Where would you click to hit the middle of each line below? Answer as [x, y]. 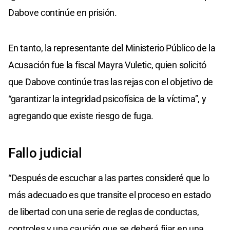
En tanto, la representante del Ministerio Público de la [112, 48]
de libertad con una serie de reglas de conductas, [104, 212]
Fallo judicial [45, 153]
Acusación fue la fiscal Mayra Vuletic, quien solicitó [108, 65]
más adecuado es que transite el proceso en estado [110, 195]
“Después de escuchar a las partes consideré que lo [109, 178]
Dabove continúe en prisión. [63, 12]
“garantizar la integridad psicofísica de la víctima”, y [107, 99]
